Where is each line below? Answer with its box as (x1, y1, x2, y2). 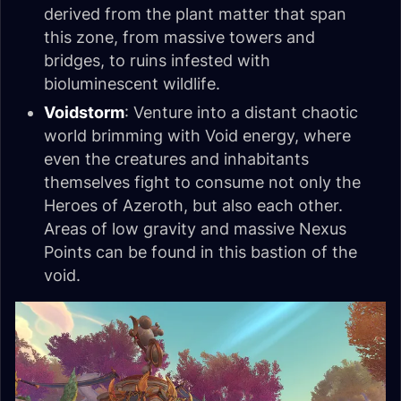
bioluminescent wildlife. (44, 74, 220, 94)
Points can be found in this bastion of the (44, 243, 357, 262)
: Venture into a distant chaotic (124, 103, 358, 123)
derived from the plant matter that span (44, 4, 346, 24)
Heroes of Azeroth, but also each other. (44, 196, 343, 216)
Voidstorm (44, 103, 124, 123)
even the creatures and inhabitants (44, 149, 309, 169)
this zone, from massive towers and (44, 28, 315, 47)
